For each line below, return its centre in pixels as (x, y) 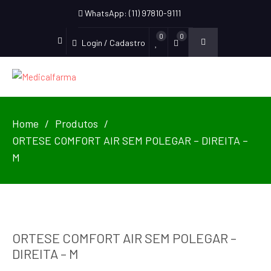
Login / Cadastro (113, 43)
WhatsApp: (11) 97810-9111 (132, 13)
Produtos (77, 123)
